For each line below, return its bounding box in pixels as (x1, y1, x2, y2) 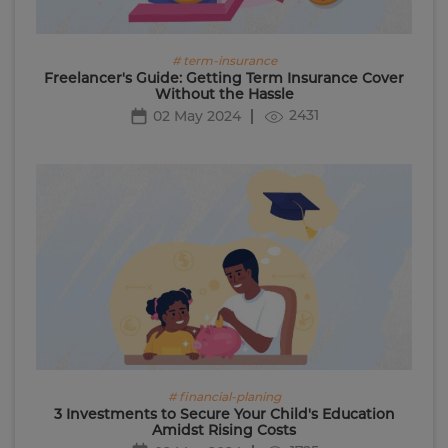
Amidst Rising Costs (152, 420, 296, 439)
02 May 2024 (153, 107, 241, 126)
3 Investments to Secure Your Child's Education (53, 404, 395, 423)
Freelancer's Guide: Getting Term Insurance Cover (44, 69, 404, 88)
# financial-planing (167, 388, 281, 404)
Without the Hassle (154, 85, 294, 104)
